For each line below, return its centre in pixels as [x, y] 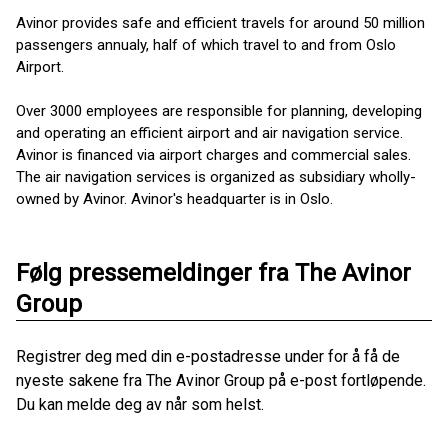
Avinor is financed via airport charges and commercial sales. [215, 155]
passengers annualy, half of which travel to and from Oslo [206, 45]
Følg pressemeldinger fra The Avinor [213, 273]
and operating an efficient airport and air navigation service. [209, 133]
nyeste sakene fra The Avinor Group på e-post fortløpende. [221, 380]
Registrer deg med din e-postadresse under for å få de [208, 356]
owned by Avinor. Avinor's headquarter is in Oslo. [174, 199]
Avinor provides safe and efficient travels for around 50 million [220, 23]
